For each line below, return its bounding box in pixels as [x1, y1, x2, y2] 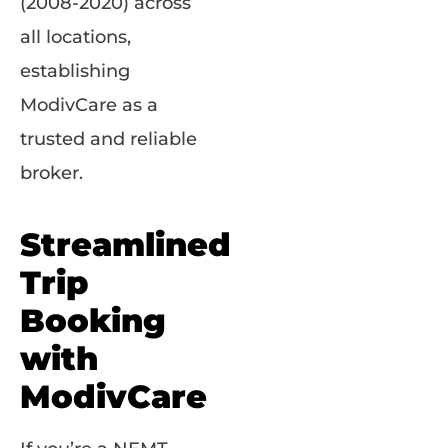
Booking [20, 300, 166, 340]
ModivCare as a [20, 93, 158, 116]
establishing [20, 59, 130, 82]
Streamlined [20, 224, 231, 264]
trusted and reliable [20, 127, 197, 150]
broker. [20, 161, 83, 184]
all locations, [20, 25, 131, 48]
